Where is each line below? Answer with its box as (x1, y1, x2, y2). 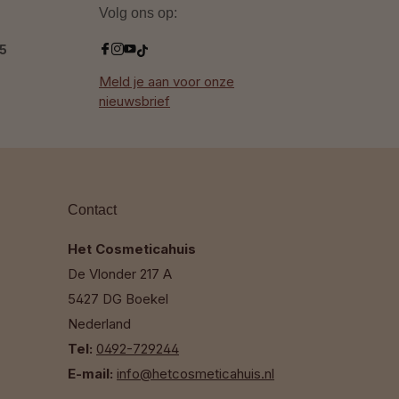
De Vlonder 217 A (68, 265, 172, 282)
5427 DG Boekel (68, 289, 168, 307)
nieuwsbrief (99, 92, 170, 110)
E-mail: (68, 364, 117, 382)
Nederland (68, 314, 131, 332)
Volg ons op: (99, 4, 177, 20)
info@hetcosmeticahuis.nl (117, 364, 274, 382)
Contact (68, 201, 117, 217)
